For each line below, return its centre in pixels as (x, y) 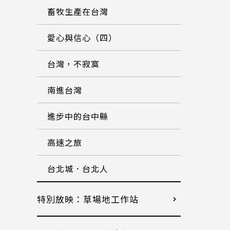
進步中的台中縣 (78, 116)
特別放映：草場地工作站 (88, 199)
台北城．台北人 (78, 168)
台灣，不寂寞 (73, 64)
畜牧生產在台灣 (78, 11)
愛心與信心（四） (82, 37)
